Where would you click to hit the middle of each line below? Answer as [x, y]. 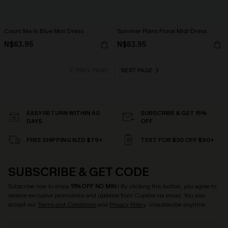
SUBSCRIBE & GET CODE [79, 172]
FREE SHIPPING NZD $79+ [65, 140]
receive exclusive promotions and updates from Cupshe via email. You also [107, 196]
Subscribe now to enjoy [39, 187]
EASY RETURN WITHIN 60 [63, 113]
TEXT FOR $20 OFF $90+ [177, 140]
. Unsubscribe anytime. [176, 205]
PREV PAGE [92, 70]
